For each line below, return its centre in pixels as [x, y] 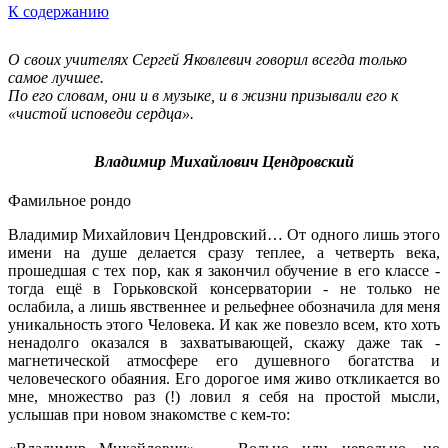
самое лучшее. [56, 77]
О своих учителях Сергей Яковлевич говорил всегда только [207, 59]
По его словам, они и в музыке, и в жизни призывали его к [203, 95]
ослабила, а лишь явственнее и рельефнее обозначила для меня [224, 307]
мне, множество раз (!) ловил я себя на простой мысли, [224, 397]
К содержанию [58, 11]
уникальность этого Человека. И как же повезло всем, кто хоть [224, 325]
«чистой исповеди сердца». [101, 113]
